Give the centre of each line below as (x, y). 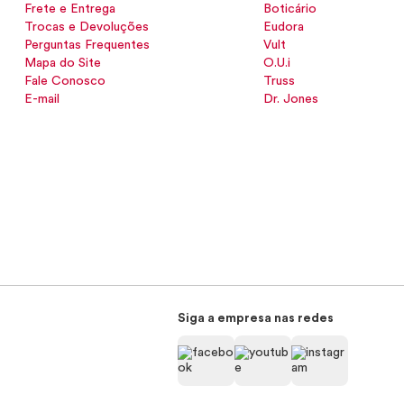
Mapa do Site (63, 63)
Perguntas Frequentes (87, 45)
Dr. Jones (291, 99)
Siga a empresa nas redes (256, 318)
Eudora (284, 27)
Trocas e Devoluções (87, 27)
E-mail (42, 99)
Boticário (290, 9)
